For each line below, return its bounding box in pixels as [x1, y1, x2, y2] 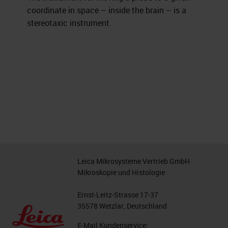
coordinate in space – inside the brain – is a [27, 5, 187, 16]
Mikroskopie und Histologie [77, 167, 165, 177]
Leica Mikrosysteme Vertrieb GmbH [77, 156, 190, 166]
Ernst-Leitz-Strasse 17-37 [77, 190, 158, 199]
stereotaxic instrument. [27, 17, 112, 28]
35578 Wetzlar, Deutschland [77, 201, 167, 211]
